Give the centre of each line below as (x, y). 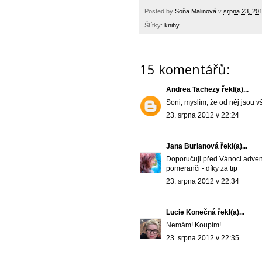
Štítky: (154, 25)
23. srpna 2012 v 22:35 (203, 238)
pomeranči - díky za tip (202, 169)
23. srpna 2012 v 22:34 (203, 182)
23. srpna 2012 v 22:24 (203, 116)
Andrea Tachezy (193, 90)
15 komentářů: (185, 69)
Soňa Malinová (196, 11)
